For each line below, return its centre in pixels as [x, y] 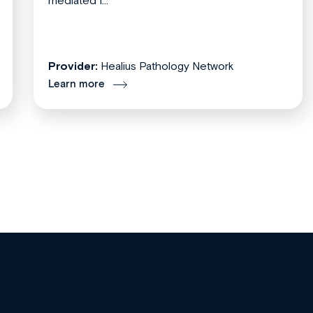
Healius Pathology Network [167, 66]
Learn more [77, 85]
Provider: [73, 66]
